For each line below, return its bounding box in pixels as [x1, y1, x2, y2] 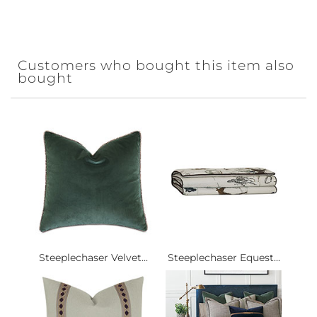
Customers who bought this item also [18, 57, 294, 74]
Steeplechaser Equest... [167, 251, 280, 265]
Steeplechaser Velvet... [39, 251, 148, 265]
